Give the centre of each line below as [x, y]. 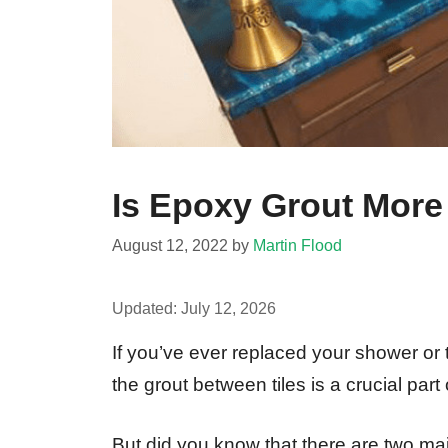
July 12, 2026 [228, 307]
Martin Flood [297, 244]
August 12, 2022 [170, 244]
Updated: [146, 307]
